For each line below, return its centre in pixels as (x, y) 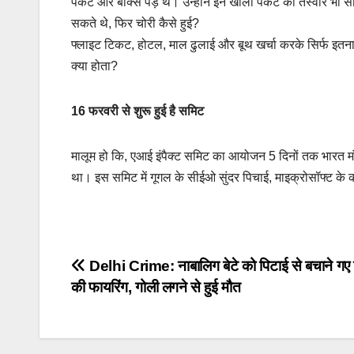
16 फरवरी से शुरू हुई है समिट (137, 111)
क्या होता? (94, 66)
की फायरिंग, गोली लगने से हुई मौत (156, 287)
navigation (134, 303)
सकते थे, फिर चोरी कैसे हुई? (135, 23)
